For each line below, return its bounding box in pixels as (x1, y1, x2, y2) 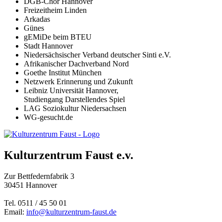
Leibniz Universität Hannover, (24, 86, 118, 95)
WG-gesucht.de (24, 113, 73, 122)
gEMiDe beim (24, 33, 70, 42)
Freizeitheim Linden (24, 6, 87, 15)
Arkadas (24, 15, 50, 24)
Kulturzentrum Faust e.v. (4, 149, 133, 162)
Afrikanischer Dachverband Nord (24, 59, 129, 68)
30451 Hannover (4, 181, 57, 190)
